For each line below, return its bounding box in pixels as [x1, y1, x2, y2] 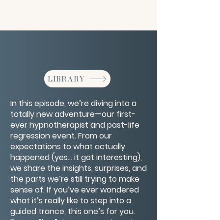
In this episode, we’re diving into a [10, 98, 137, 109]
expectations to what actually [10, 141, 125, 152]
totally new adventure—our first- [10, 109, 136, 120]
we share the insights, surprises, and [10, 163, 147, 174]
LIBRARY [47, 73, 85, 84]
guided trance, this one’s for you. [10, 206, 135, 217]
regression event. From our [10, 130, 112, 141]
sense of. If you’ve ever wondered [10, 184, 139, 195]
